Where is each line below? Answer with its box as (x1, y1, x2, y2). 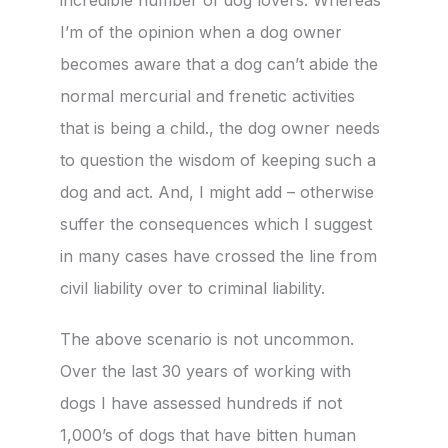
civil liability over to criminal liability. (60, 277, 325, 298)
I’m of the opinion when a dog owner (60, 21, 342, 42)
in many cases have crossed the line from (60, 245, 377, 266)
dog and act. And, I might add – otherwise (60, 181, 374, 202)
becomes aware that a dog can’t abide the (60, 53, 378, 74)
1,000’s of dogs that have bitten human (60, 425, 356, 446)
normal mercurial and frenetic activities (60, 85, 355, 106)
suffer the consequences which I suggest (60, 213, 372, 234)
